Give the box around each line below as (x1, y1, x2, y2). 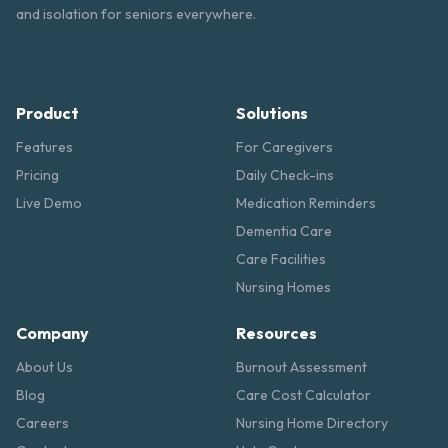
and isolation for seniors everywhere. (16, 5, 256, 24)
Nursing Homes (236, 278, 331, 297)
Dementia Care (236, 222, 332, 241)
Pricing (16, 166, 59, 185)
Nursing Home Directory (236, 414, 388, 433)
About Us (16, 358, 73, 377)
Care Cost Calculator (236, 386, 371, 405)
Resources (236, 323, 317, 344)
